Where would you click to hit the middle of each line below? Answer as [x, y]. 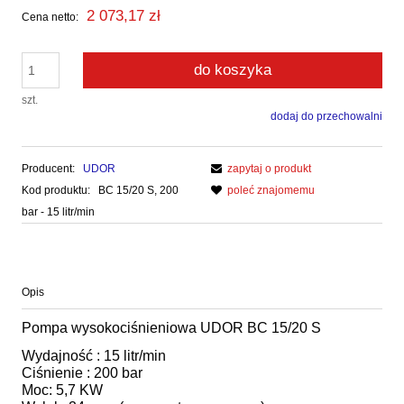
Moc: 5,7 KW [62, 390]
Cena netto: [50, 17]
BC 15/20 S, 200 [138, 190]
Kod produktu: [56, 190]
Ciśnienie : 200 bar [82, 372]
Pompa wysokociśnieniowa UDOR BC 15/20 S [171, 327]
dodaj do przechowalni [326, 116]
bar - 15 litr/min [58, 211]
